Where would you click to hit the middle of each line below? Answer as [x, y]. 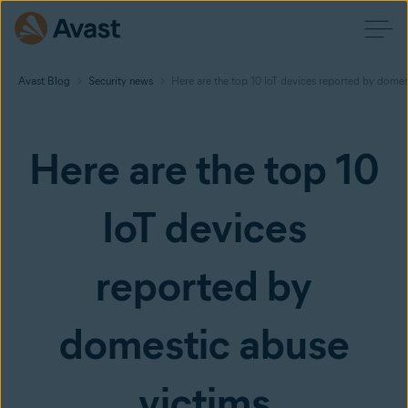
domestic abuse [204, 344]
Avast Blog [44, 81]
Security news [121, 81]
